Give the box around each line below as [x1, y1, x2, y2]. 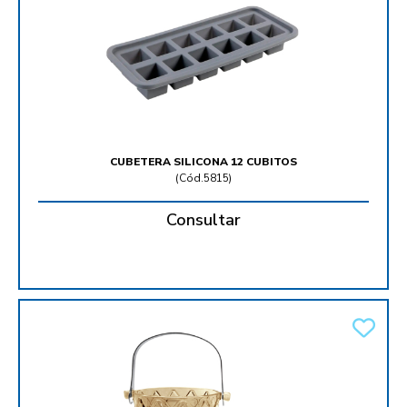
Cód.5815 [179, 171, 229, 186]
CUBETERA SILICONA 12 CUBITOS [110, 154, 297, 170]
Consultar [166, 209, 241, 232]
